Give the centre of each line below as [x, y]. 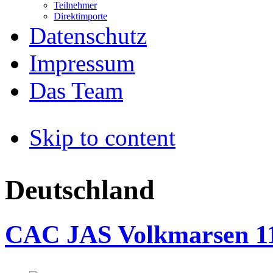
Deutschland [80, 190]
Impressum [82, 63]
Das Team [76, 90]
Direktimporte [80, 16]
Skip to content [102, 137]
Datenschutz [88, 35]
